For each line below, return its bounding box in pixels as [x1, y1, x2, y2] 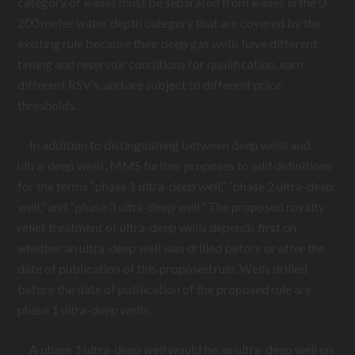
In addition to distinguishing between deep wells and [17, 137, 311, 152]
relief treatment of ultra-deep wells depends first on [17, 219, 297, 235]
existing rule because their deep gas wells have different [17, 36, 319, 51]
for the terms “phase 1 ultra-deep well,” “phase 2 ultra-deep [17, 178, 334, 193]
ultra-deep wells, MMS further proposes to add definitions [17, 158, 333, 173]
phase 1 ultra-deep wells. [17, 302, 151, 317]
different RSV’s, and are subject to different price [17, 77, 282, 92]
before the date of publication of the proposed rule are [17, 281, 312, 296]
